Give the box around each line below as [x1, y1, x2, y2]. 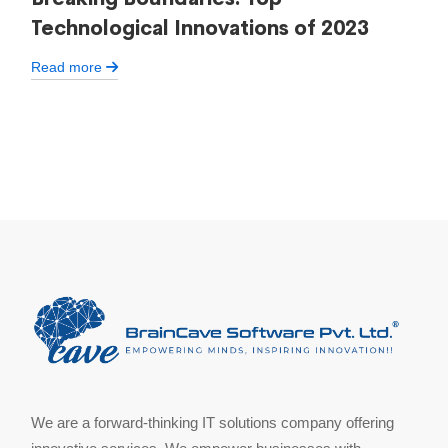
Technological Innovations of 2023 [31, 16, 370, 42]
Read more [31, 59, 107, 76]
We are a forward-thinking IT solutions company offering [31, 414, 395, 432]
